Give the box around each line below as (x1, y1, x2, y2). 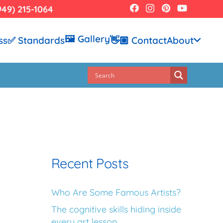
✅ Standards (7, 34, 65, 46)
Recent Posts (51, 155, 129, 172)
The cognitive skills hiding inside (51, 204, 181, 216)
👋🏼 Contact (110, 34, 167, 46)
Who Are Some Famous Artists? (51, 187, 181, 199)
